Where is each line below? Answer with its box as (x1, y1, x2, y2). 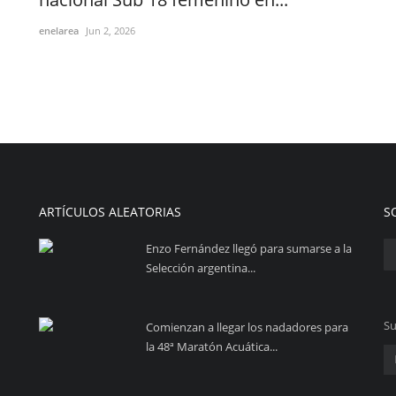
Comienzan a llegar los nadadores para (146, 318, 348, 335)
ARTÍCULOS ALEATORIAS (39, 202, 181, 220)
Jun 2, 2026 (86, 23, 135, 37)
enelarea (39, 23, 79, 37)
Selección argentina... (146, 259, 255, 276)
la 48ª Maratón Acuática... (146, 338, 278, 354)
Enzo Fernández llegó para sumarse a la (146, 240, 352, 256)
